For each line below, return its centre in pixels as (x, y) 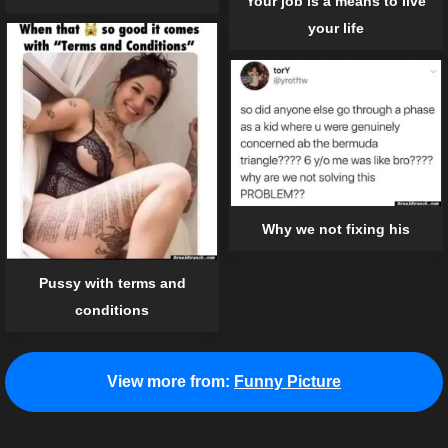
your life (336, 27)
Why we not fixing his (336, 229)
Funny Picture (287, 381)
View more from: (168, 381)
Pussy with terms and (112, 282)
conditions (112, 309)
